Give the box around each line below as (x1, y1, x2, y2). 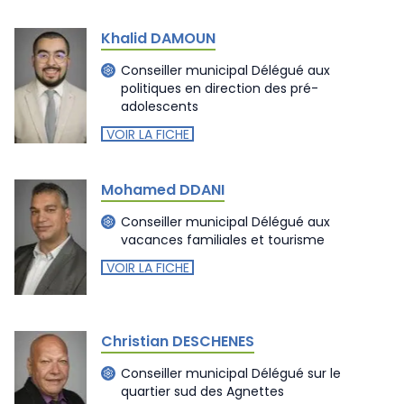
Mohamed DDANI (101, 179, 225, 200)
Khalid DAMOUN (101, 27, 216, 49)
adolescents (121, 97, 198, 115)
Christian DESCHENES (101, 330, 254, 352)
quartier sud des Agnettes (121, 382, 284, 400)
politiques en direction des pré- (121, 79, 318, 97)
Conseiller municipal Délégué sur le (121, 364, 341, 382)
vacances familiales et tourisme (121, 231, 325, 249)
